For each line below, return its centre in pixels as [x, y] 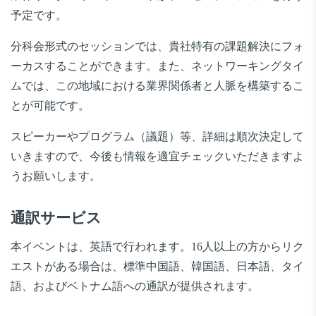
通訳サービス [56, 218]
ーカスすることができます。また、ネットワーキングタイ [157, 66]
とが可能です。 [50, 106]
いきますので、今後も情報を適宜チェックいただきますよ [157, 157]
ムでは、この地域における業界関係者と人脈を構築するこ [157, 86]
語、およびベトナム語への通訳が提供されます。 [135, 286]
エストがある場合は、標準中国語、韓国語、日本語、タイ [157, 267]
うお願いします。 [56, 176]
